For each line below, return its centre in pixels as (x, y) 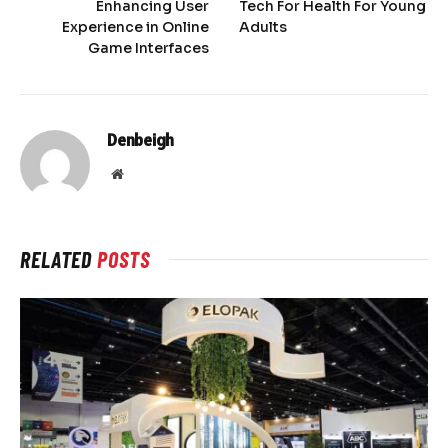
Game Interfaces (148, 47)
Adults (263, 26)
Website (144, 172)
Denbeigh (140, 139)
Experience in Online (135, 26)
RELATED (59, 258)
